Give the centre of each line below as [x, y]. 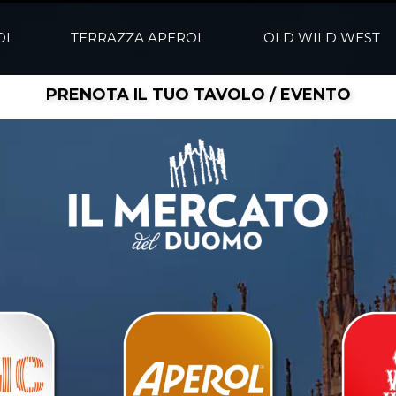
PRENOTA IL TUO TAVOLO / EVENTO [198, 95]
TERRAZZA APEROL [138, 38]
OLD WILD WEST [322, 38]
